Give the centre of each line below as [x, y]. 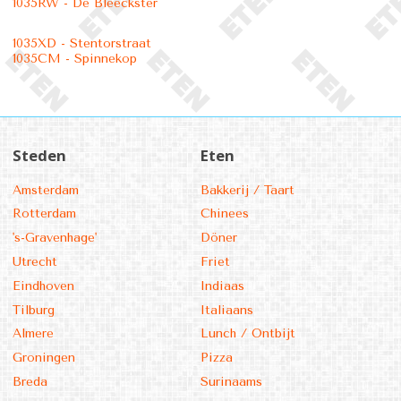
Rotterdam [44, 214]
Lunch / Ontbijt [248, 334]
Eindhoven [43, 286]
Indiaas [222, 286]
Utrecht [35, 261]
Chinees [225, 214]
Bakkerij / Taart [247, 190]
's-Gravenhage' [55, 238]
